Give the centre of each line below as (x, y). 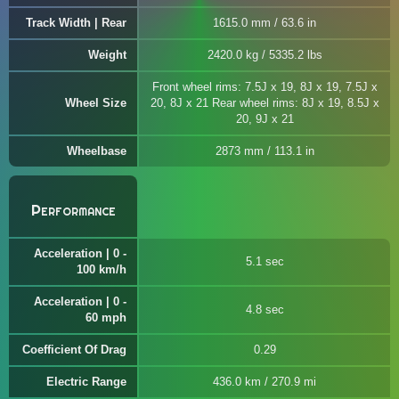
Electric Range (86, 382)
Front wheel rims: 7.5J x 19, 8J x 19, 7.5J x (265, 87)
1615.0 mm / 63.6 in (265, 23)
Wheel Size (96, 103)
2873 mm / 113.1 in (265, 151)
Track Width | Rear (76, 23)
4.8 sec (265, 309)
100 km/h (102, 269)
